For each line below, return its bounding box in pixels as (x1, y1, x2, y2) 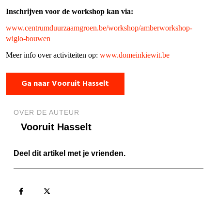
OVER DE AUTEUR (14, 108, 79, 116)
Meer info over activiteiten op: (6, 50, 100, 59)
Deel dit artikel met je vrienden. (14, 149, 125, 157)
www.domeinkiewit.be (100, 50, 170, 59)
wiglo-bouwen (6, 34, 50, 43)
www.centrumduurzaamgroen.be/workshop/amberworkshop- (6, 23, 192, 32)
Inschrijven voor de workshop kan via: (6, 7, 133, 15)
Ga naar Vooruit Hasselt (21, 77, 109, 90)
